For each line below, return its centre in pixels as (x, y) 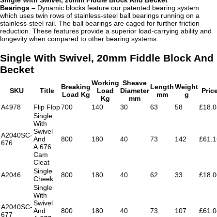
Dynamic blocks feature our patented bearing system (118, 8)
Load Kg (76, 94)
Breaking (76, 86)
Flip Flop (47, 107)
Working (105, 83)
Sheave (135, 83)
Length (162, 86)
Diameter (135, 90)
